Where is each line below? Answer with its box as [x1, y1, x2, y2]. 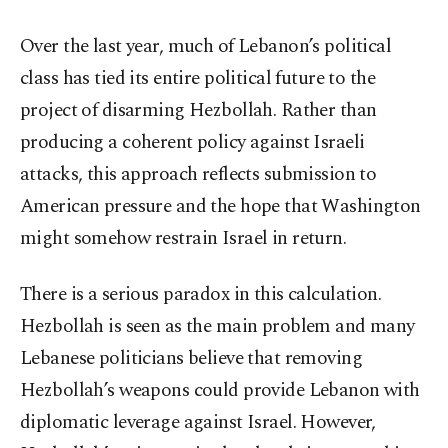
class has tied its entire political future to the [20, 64, 376, 94]
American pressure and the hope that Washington [20, 192, 421, 222]
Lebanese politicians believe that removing [20, 344, 363, 374]
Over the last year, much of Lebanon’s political [20, 32, 392, 62]
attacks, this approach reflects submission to [20, 160, 377, 190]
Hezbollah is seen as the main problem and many [20, 312, 415, 342]
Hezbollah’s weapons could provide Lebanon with [20, 376, 420, 406]
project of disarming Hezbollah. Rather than [20, 96, 377, 126]
